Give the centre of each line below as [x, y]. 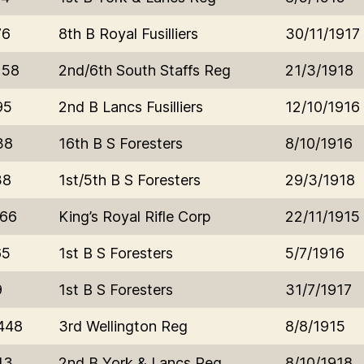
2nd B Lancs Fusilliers [131, 106]
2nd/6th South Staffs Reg [145, 70]
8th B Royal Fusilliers [128, 33]
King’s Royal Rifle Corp [134, 216]
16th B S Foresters [121, 143]
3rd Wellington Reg [123, 326]
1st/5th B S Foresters [130, 180]
